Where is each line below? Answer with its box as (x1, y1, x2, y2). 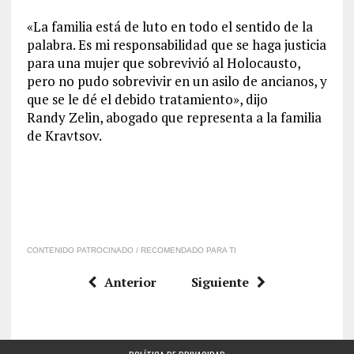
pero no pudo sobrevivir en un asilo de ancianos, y (26, 72, 327, 91)
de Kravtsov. (26, 126, 102, 145)
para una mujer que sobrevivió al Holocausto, (26, 54, 300, 73)
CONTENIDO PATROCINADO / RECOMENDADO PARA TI (26, 246, 236, 255)
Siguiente (191, 273, 250, 292)
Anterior (104, 273, 157, 292)
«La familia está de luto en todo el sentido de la (26, 17, 313, 36)
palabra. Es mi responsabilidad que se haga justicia (26, 36, 326, 55)
